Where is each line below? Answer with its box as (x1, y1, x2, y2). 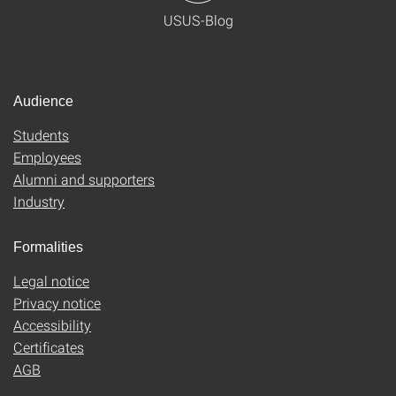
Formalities (13, 240, 83, 255)
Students (13, 126, 69, 144)
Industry (13, 192, 65, 210)
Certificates (13, 338, 84, 356)
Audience (13, 94, 73, 109)
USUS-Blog (163, 11, 233, 29)
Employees (13, 148, 81, 166)
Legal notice (13, 271, 89, 290)
